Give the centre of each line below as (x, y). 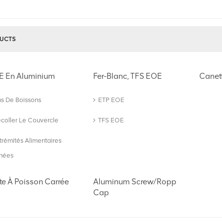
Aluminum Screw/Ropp (135, 181)
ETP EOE (111, 100)
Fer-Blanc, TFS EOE (128, 76)
